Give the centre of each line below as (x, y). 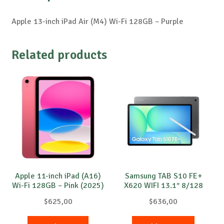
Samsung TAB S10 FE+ (163, 176)
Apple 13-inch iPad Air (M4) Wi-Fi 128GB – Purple (97, 22)
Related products (59, 55)
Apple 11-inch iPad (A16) (58, 176)
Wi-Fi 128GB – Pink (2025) (58, 185)
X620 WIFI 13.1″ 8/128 (163, 185)
